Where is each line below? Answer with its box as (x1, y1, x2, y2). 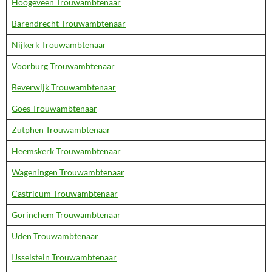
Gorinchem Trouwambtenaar (12, 209, 121, 220)
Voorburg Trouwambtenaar (12, 61, 115, 71)
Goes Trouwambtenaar (12, 103, 97, 114)
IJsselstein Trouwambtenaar (12, 252, 117, 262)
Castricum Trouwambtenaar (12, 188, 118, 199)
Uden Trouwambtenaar (12, 231, 98, 241)
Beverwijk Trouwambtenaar (12, 82, 116, 92)
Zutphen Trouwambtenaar (12, 124, 110, 135)
